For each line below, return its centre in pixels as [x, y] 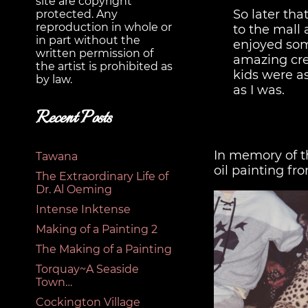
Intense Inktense [83, 210]
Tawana [57, 157]
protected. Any [77, 14]
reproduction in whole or [104, 27]
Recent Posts [74, 118]
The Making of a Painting [104, 250]
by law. [54, 80]
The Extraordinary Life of [102, 177]
